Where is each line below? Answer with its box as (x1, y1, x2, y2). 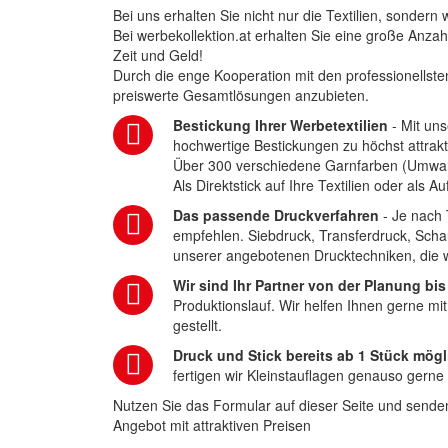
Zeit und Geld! (113, 45, 204, 65)
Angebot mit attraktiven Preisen (113, 415, 312, 435)
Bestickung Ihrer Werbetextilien (173, 115, 389, 135)
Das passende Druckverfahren (173, 205, 380, 225)
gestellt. (173, 315, 223, 335)
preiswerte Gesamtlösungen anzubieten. (113, 85, 370, 105)
